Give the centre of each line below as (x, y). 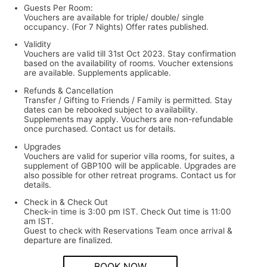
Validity (38, 44)
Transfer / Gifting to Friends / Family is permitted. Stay (128, 100)
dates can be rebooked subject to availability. (111, 109)
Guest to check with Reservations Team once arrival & (128, 231)
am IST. (39, 221)
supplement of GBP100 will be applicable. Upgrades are (130, 165)
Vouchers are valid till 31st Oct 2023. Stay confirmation (130, 54)
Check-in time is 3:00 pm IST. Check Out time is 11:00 (128, 212)
